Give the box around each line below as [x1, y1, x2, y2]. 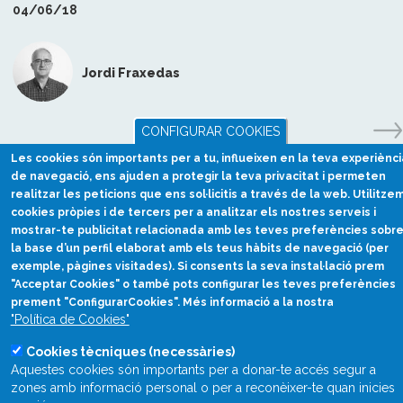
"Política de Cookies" [10, 312, 130, 327]
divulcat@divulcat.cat [113, 357, 290, 375]
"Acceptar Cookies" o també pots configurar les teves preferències [10, 278, 396, 291]
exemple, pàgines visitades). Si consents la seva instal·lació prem [10, 260, 384, 273]
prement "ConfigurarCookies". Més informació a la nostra [10, 296, 336, 309]
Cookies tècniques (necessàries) [25, 345, 235, 359]
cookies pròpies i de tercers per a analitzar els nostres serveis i [10, 206, 376, 219]
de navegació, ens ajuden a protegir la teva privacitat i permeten [10, 170, 386, 183]
